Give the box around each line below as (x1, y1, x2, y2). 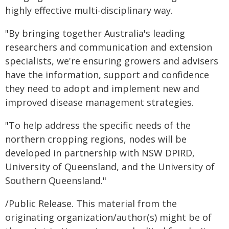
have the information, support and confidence (5, 68, 209, 81)
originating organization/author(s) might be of (5, 211, 212, 223)
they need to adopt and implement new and (5, 82, 199, 95)
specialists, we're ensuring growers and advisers (5, 55, 218, 67)
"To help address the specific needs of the (5, 119, 191, 131)
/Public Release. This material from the (5, 197, 177, 210)
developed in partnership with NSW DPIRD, (5, 147, 195, 159)
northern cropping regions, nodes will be (5, 133, 187, 145)
